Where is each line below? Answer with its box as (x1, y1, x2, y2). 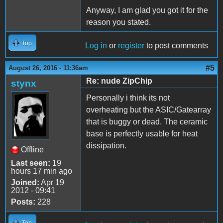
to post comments (144, 41, 208, 50)
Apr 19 (39, 178, 64, 187)
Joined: (11, 178, 39, 187)
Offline (21, 145, 44, 154)
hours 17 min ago (11, 167, 72, 176)
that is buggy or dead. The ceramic (86, 117, 208, 126)
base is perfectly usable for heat (86, 129, 198, 138)
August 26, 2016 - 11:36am (8, 64, 88, 72)
